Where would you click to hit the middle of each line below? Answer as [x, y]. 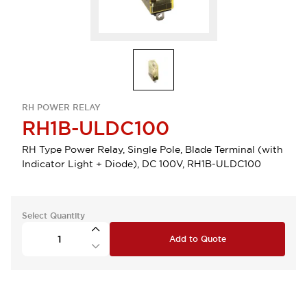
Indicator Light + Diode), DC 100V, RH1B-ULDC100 [142, 164]
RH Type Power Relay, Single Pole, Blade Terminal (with [152, 149]
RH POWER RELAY [61, 108]
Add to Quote [197, 239]
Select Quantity [53, 216]
